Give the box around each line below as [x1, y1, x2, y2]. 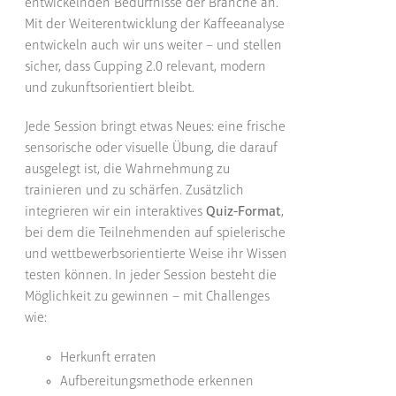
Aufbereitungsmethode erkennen [60, 374, 255, 389]
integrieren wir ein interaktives [25, 204, 207, 219]
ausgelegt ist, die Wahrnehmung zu [25, 162, 231, 177]
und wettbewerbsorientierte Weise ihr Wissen [25, 247, 288, 262]
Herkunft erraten [60, 350, 157, 365]
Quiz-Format [206, 204, 282, 219]
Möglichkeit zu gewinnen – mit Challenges [25, 289, 270, 304]
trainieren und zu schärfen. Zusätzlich [25, 183, 245, 198]
